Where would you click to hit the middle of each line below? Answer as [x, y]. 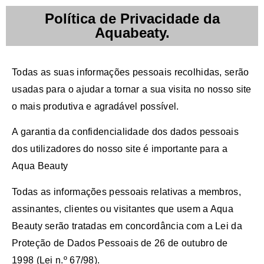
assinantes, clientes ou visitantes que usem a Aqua [123, 209]
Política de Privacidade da [132, 19]
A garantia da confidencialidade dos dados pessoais [125, 132]
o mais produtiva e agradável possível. [95, 106]
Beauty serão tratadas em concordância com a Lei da [127, 226]
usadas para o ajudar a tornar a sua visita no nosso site [132, 89]
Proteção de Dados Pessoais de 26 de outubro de [120, 243]
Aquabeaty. [132, 33]
